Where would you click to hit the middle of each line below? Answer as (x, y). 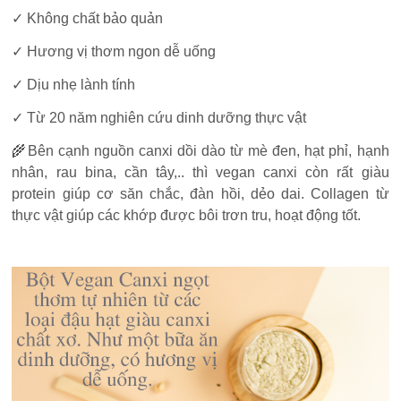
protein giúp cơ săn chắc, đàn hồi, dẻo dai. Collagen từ (200, 194)
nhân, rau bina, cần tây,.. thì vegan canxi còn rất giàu (200, 173)
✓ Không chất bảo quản (88, 19)
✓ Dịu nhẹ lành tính (74, 85)
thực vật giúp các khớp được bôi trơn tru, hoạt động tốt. (187, 216)
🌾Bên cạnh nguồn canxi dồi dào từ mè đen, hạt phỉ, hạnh (200, 151)
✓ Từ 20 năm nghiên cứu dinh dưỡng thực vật (159, 118)
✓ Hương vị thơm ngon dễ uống (114, 52)
